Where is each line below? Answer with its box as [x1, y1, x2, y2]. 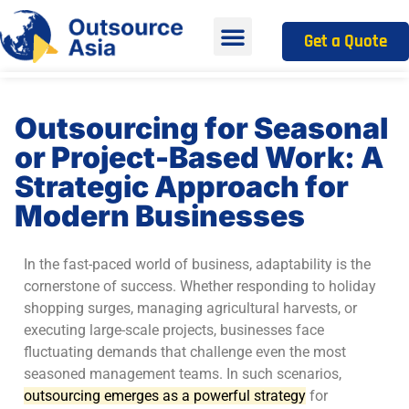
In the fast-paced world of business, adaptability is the [24, 255, 371, 273]
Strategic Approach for [15, 169, 349, 205]
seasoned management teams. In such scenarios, [24, 364, 341, 383]
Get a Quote [304, 29, 387, 53]
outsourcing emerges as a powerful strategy [24, 386, 306, 404]
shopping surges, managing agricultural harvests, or [24, 299, 357, 317]
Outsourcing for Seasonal [15, 110, 388, 147]
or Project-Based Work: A [15, 140, 383, 176]
